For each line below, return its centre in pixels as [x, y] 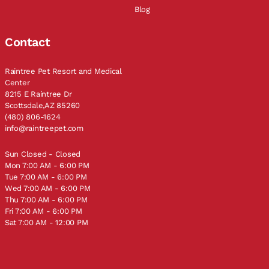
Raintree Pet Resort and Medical [63, 71]
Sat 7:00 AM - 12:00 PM [47, 222]
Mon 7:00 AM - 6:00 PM [47, 165]
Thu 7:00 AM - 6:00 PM [46, 199]
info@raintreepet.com [44, 128]
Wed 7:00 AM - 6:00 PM [48, 188]
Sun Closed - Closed [43, 154]
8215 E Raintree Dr [38, 94]
